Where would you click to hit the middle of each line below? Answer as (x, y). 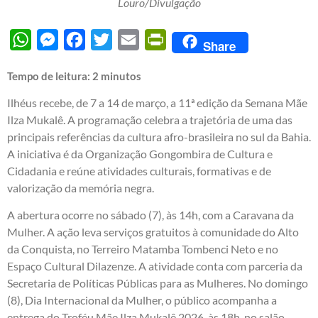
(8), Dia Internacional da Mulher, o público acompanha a (142, 300)
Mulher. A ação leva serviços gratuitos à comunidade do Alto (153, 232)
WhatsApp (58, 39)
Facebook (109, 39)
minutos (121, 76)
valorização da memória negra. (81, 187)
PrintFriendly (199, 39)
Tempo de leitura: (50, 76)
